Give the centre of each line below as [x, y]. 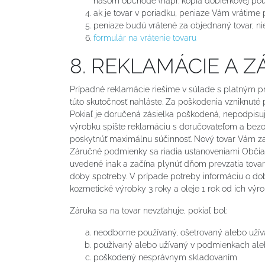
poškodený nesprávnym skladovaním [165, 257]
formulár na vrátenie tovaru [145, 38]
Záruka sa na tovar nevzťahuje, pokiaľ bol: [148, 210]
